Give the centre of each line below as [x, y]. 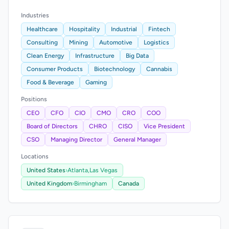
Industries [35, 15]
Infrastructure [95, 56]
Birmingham [90, 184]
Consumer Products [55, 69]
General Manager [137, 140]
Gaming [96, 82]
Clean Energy [45, 56]
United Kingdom [49, 184]
